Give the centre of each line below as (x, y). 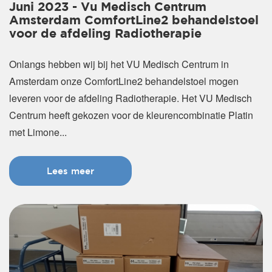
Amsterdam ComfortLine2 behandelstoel (134, 20)
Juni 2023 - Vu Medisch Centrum (108, 7)
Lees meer (70, 171)
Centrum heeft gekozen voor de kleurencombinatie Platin (131, 115)
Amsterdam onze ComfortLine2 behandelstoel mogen (124, 81)
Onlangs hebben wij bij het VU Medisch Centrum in (119, 64)
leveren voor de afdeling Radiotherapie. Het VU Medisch (131, 98)
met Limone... (38, 132)
